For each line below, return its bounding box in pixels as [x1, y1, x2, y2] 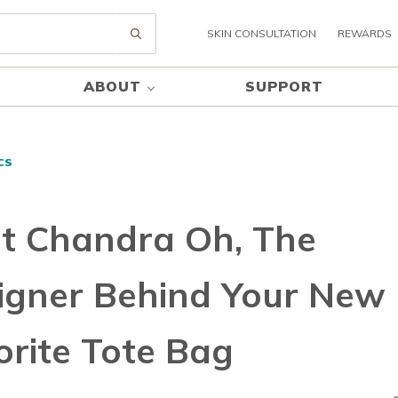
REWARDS [337, 26, 392, 40]
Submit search [134, 31, 232, 45]
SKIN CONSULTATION [206, 26, 316, 40]
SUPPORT [244, 77, 323, 96]
